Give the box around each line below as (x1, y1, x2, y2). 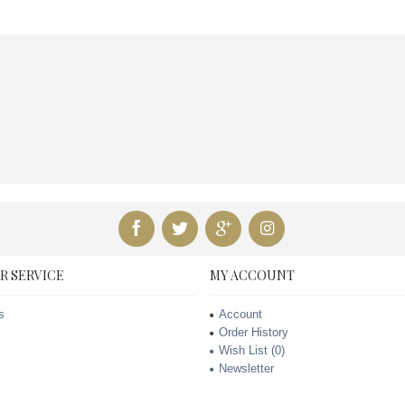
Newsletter (218, 362, 274, 376)
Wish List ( (218, 344, 275, 358)
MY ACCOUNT (209, 267, 295, 285)
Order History (218, 325, 288, 340)
